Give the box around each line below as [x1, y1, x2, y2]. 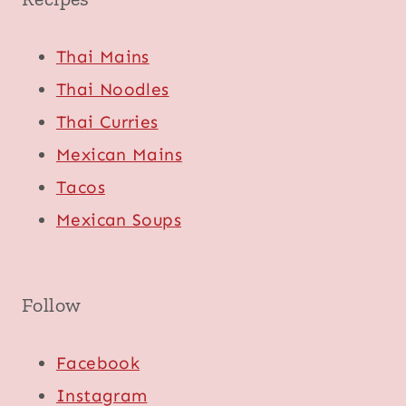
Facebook [56, 352, 140, 373]
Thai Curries [56, 111, 159, 133]
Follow [22, 292, 82, 317]
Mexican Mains [56, 144, 182, 166]
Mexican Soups [56, 209, 181, 231]
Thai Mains [56, 46, 150, 68]
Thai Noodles [56, 79, 169, 101]
